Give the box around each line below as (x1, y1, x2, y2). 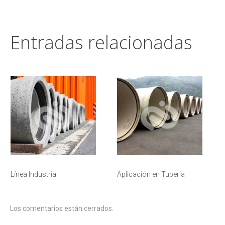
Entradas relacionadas (10, 30, 192, 55)
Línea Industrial (10, 170, 58, 178)
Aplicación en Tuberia (117, 170, 185, 178)
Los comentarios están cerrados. (10, 204, 114, 212)
